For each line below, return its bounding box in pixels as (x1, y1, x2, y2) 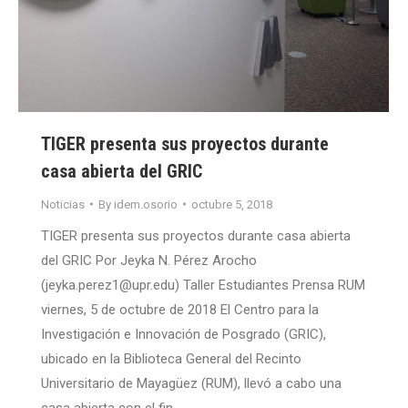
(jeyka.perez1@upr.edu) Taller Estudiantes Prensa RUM (41, 276, 365, 293)
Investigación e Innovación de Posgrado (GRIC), (41, 325, 326, 342)
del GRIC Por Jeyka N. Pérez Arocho (41, 251, 257, 269)
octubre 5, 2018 (191, 197, 272, 211)
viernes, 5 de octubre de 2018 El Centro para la (41, 301, 319, 318)
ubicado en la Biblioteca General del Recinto (41, 350, 301, 367)
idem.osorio (114, 197, 178, 211)
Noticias (41, 197, 85, 211)
